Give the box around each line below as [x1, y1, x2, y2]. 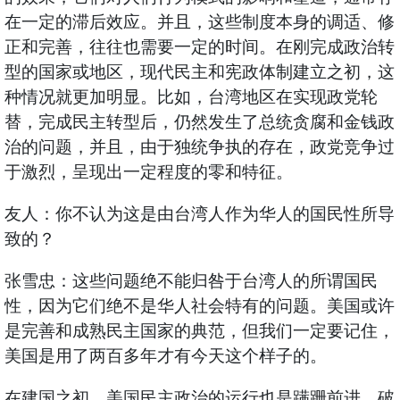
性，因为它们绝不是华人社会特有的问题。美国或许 [4, 296, 395, 316]
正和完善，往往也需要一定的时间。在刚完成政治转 [4, 37, 395, 57]
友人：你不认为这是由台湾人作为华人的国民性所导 [4, 204, 395, 224]
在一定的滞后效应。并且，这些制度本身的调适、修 [4, 12, 395, 32]
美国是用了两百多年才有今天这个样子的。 [4, 346, 327, 366]
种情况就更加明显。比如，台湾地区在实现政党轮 [4, 87, 378, 107]
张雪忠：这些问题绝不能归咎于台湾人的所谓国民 [4, 271, 378, 291]
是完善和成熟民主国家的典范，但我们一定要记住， [4, 321, 395, 341]
